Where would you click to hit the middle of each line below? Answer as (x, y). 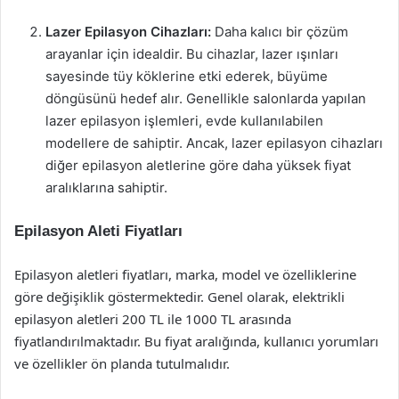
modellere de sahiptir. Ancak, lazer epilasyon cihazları (214, 143)
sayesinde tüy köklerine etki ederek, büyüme (187, 76)
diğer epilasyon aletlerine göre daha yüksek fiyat (198, 165)
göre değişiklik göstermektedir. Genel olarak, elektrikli (179, 297)
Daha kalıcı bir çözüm (280, 32)
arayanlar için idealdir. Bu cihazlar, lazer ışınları (192, 54)
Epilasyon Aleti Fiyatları (98, 231)
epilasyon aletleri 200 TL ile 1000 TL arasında (153, 319)
